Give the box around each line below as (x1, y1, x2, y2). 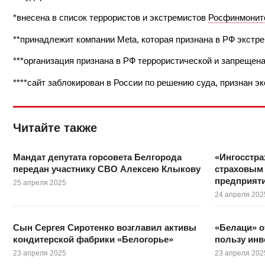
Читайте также (13, 121, 97, 134)
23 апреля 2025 (13, 248, 66, 257)
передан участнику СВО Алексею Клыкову (13, 163, 201, 174)
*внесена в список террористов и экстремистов (13, 12, 208, 23)
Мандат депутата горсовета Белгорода (13, 151, 182, 162)
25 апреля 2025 (13, 178, 66, 187)
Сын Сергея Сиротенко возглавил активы (13, 222, 196, 232)
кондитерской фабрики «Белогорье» (13, 234, 173, 244)
